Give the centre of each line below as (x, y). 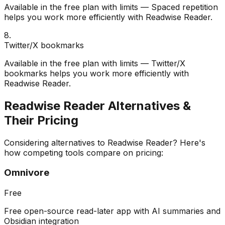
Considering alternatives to (56, 142)
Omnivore (27, 173)
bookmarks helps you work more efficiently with (96, 73)
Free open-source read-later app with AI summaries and (112, 211)
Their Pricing (41, 120)
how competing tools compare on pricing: (84, 152)
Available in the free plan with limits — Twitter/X (95, 63)
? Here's (189, 142)
